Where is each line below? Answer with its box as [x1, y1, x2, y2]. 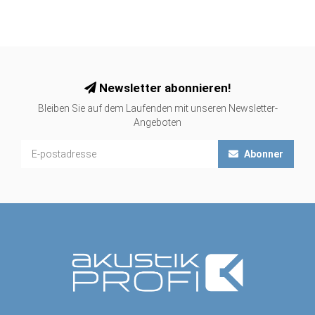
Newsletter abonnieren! [96, 80, 231, 95]
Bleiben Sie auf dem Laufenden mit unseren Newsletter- [37, 102, 278, 114]
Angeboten [134, 116, 181, 128]
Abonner [242, 148, 283, 160]
